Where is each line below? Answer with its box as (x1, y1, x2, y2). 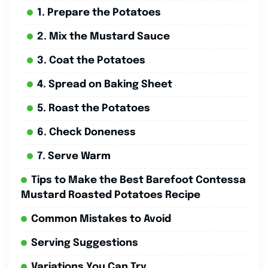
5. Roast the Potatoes (37, 103, 150, 114)
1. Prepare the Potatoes (37, 7, 161, 18)
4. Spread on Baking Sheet (37, 79, 172, 90)
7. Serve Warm (37, 151, 111, 162)
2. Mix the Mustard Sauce (37, 31, 170, 42)
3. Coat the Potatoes (37, 55, 145, 66)
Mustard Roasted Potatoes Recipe (21, 190, 200, 200)
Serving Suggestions (31, 237, 138, 248)
